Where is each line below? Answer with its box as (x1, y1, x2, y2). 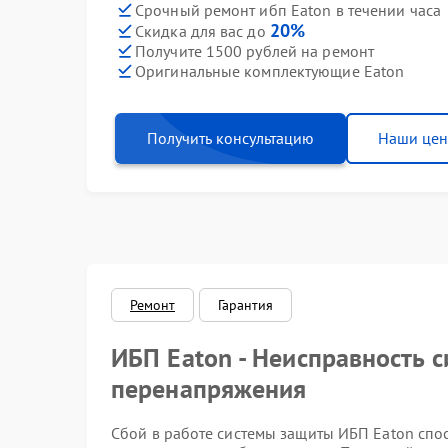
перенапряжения (111, 372, 307, 405)
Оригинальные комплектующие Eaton (135, 60, 405, 81)
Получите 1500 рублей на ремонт (135, 40, 374, 61)
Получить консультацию (147, 128, 314, 148)
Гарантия (218, 296, 274, 314)
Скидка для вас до (135, 21, 270, 41)
